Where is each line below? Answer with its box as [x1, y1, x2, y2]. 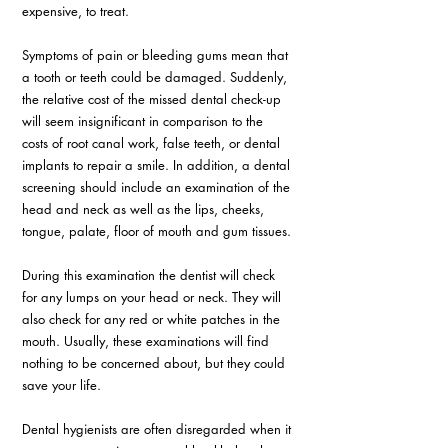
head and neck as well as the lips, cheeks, [22, 200, 268, 218]
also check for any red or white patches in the [22, 310, 284, 328]
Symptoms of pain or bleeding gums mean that [22, 46, 292, 64]
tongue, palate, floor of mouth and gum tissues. [22, 222, 291, 240]
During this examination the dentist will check [22, 266, 279, 284]
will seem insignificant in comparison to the [22, 112, 267, 130]
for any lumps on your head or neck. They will [22, 288, 285, 306]
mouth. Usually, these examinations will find [22, 332, 273, 350]
